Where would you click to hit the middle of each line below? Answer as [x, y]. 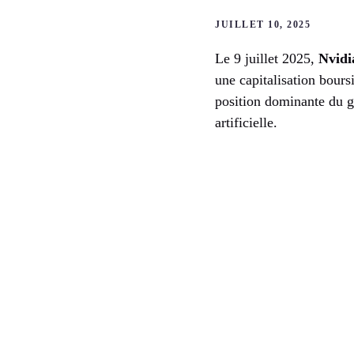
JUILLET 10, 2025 [263, 24]
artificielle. [246, 122]
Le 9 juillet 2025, [267, 58]
